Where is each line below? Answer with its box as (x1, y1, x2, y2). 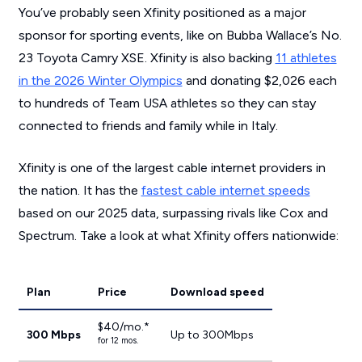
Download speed (170, 285, 264, 300)
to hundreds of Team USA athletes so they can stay (18, 95, 316, 112)
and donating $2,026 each (182, 73, 337, 89)
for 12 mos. (97, 335, 138, 347)
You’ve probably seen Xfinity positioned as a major (18, 5, 306, 21)
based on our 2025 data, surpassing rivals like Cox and (18, 205, 328, 221)
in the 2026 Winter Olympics (18, 73, 183, 89)
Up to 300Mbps (170, 328, 254, 343)
